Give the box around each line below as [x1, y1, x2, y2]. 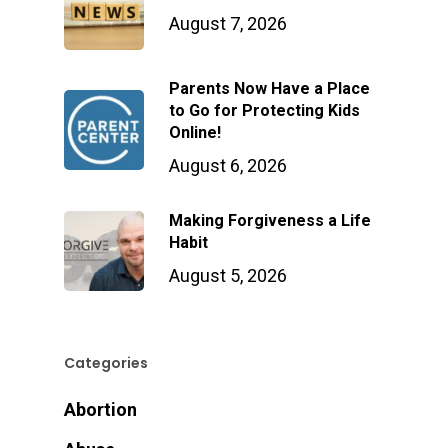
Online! [169, 123, 221, 143]
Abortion [64, 399, 137, 421]
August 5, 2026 [169, 265, 287, 287]
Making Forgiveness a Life [169, 211, 371, 231]
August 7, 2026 [169, 13, 287, 35]
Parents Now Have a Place [169, 79, 370, 99]
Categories [64, 353, 148, 374]
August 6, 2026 [169, 155, 287, 177]
